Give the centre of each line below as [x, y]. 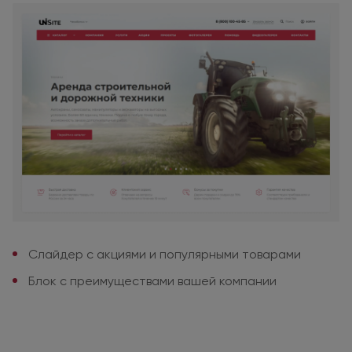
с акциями [116, 254]
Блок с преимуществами [103, 280]
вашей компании [227, 280]
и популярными [194, 254]
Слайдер [57, 254]
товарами [270, 254]
